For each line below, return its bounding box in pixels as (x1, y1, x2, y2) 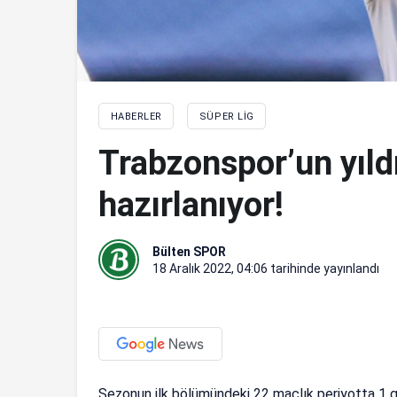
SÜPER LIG (198, 110, 254, 122)
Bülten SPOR (152, 244, 226, 259)
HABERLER (110, 110, 162, 122)
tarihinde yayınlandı (268, 261, 379, 276)
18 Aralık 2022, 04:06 (152, 261, 268, 276)
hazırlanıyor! (98, 184, 284, 224)
